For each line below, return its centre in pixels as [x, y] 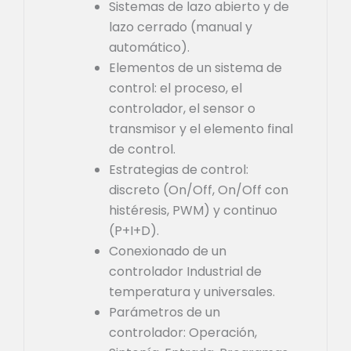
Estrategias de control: [179, 169]
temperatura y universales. [192, 291]
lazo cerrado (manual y [181, 27]
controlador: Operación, [183, 332]
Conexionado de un [168, 251]
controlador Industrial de [185, 271]
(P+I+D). [134, 230]
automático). [149, 47]
